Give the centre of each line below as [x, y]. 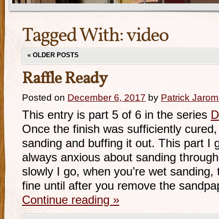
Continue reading [67, 200]
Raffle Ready [65, 79]
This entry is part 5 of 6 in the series [116, 115]
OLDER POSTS [55, 55]
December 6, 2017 [107, 98]
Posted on [44, 98]
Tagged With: [74, 36]
